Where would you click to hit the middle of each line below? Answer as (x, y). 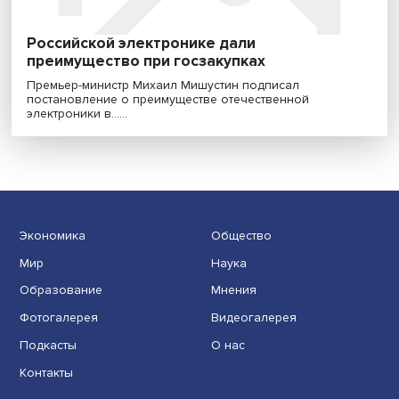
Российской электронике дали (163, 228)
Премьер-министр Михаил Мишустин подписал (187, 276)
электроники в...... (89, 309)
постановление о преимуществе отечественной (193, 293)
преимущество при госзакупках (168, 249)
